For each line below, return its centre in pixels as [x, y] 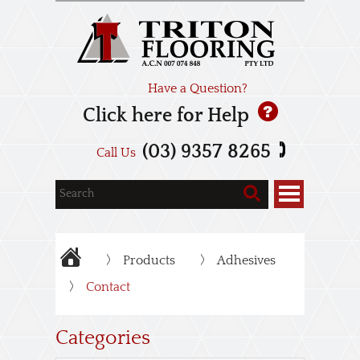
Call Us [116, 153]
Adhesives [246, 260]
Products [149, 260]
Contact [108, 287]
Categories [103, 338]
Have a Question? [197, 88]
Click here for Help [168, 116]
